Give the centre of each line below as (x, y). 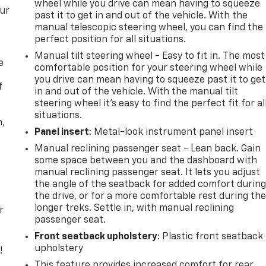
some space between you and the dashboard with (146, 161)
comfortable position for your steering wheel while (149, 68)
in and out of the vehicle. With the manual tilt (137, 92)
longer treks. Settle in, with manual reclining (134, 208)
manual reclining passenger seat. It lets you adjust (148, 172)
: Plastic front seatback (210, 237)
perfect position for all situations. (110, 39)
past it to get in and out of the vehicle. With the (141, 16)
